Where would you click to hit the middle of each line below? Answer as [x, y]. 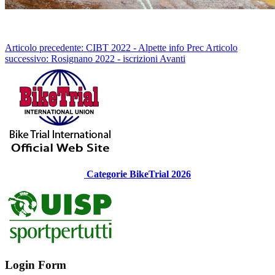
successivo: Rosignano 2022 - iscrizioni [82, 58]
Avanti [172, 58]
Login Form [36, 265]
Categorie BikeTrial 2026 [137, 174]
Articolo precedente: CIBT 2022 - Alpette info [96, 47]
